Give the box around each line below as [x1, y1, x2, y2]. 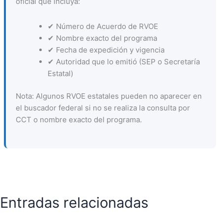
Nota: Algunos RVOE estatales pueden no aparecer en [15, 91, 202, 101]
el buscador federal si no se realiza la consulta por [15, 103, 190, 112]
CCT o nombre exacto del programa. [15, 115, 142, 124]
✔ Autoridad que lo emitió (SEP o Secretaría [47, 56, 200, 66]
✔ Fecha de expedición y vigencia [47, 45, 165, 55]
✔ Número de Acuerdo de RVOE [47, 21, 158, 31]
